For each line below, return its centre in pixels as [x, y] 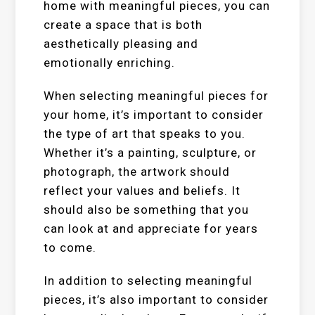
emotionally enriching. [110, 63]
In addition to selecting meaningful [148, 281]
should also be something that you [147, 210]
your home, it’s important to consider [154, 115]
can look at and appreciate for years [151, 229]
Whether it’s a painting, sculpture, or [150, 153]
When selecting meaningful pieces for [156, 96]
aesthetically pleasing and [121, 44]
